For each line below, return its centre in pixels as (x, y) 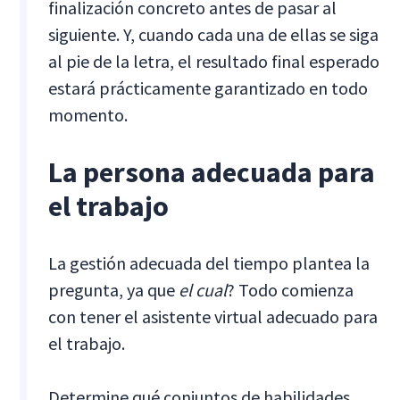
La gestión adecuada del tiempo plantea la (209, 262)
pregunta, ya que (114, 289)
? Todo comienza (291, 289)
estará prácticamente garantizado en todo (208, 87)
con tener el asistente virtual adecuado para (213, 316)
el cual (203, 289)
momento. (88, 114)
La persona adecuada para (212, 172)
